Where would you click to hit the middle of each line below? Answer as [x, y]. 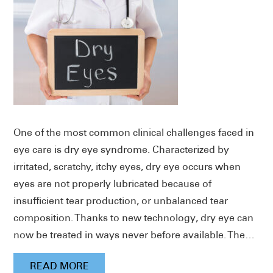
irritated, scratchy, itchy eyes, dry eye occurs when [127, 167]
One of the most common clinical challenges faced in [134, 133]
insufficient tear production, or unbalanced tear [121, 201]
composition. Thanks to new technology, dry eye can [134, 218]
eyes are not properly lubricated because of [113, 184]
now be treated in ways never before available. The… [134, 235]
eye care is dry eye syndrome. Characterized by [122, 150]
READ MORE [59, 266]
